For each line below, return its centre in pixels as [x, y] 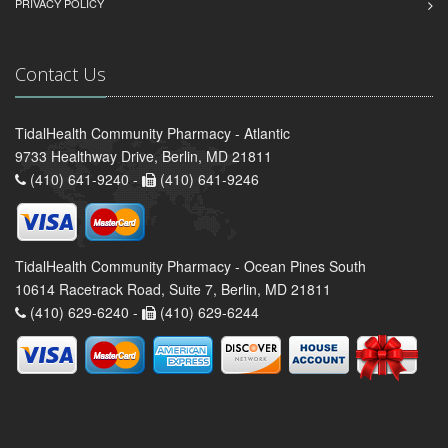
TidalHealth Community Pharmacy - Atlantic [152, 133]
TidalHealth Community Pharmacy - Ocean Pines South [190, 266]
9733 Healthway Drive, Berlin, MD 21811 [143, 156]
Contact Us [60, 74]
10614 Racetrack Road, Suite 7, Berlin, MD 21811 [173, 289]
